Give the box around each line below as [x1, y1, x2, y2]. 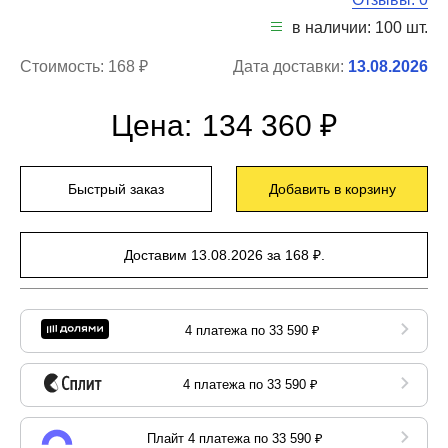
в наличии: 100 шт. [292, 19, 428, 37]
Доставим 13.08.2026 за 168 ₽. [123, 247, 325, 264]
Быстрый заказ [68, 181, 164, 198]
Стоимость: [20, 58, 108, 76]
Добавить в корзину [268, 181, 396, 198]
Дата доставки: [233, 58, 348, 76]
